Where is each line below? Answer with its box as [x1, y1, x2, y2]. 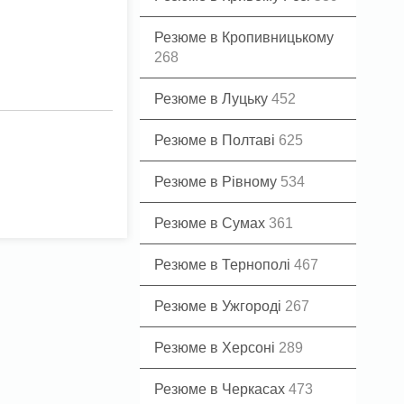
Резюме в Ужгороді [154, 298, 285, 314]
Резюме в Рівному [154, 174, 280, 189]
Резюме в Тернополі [154, 257, 294, 272]
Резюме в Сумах [154, 216, 269, 231]
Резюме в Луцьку [154, 91, 271, 106]
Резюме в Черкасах [154, 381, 289, 397]
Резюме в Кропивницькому [154, 30, 334, 45]
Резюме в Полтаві [154, 133, 279, 148]
